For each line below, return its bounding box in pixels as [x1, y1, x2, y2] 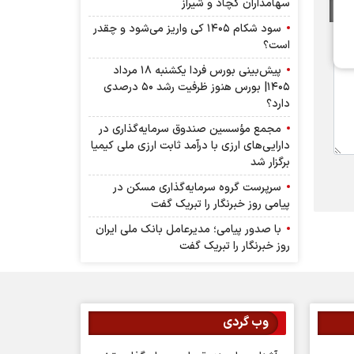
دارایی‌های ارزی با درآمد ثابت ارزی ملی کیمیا [91, 137, 290, 155]
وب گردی [223, 313, 269, 333]
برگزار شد [250, 154, 290, 171]
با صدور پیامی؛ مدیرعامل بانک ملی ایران [96, 221, 284, 239]
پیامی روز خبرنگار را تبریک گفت [151, 196, 290, 213]
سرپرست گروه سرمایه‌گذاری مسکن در [113, 179, 284, 197]
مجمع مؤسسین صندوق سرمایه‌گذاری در [99, 121, 284, 138]
